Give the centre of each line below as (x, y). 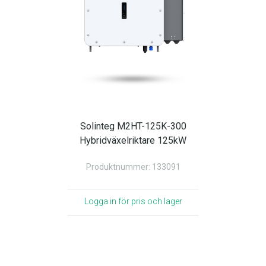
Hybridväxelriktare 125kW (133, 140)
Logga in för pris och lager (133, 201)
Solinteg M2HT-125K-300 (133, 126)
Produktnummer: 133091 (133, 167)
